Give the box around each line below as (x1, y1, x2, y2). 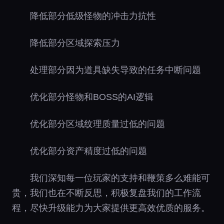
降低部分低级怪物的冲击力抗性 (30, 10, 156, 21)
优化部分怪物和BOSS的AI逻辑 (30, 91, 153, 102)
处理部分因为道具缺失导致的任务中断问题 (30, 64, 201, 75)
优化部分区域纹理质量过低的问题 (30, 118, 165, 129)
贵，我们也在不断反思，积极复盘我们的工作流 (12, 187, 201, 198)
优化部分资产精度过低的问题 (30, 145, 147, 156)
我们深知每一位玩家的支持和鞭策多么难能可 (30, 172, 210, 183)
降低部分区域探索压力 (30, 37, 120, 48)
